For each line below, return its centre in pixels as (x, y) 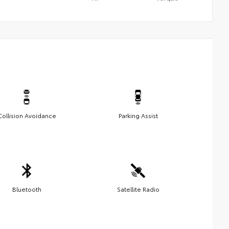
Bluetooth (27, 189)
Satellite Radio (138, 189)
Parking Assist (138, 115)
